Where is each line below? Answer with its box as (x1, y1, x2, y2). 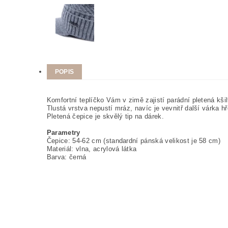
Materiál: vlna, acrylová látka (46, 145, 137, 153)
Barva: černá (46, 153, 87, 161)
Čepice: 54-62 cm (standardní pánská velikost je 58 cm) (46, 137, 221, 145)
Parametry (46, 129, 80, 136)
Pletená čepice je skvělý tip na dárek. (46, 112, 164, 120)
